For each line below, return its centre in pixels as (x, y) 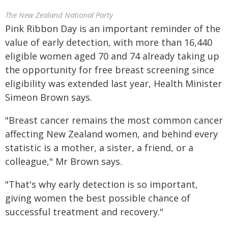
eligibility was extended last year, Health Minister (113, 83)
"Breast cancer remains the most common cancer (114, 120)
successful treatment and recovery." (84, 212)
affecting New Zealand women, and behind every (111, 134)
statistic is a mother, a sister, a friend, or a (99, 148)
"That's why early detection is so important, (102, 184)
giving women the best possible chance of (98, 198)
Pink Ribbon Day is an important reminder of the (113, 28)
